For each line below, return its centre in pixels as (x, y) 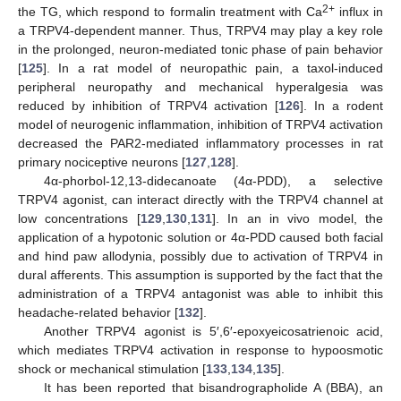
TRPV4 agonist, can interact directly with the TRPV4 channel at (200, 199)
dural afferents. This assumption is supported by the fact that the (200, 274)
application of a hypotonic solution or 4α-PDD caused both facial (200, 237)
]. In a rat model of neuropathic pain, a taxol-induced (213, 68)
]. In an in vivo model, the (297, 218)
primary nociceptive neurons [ (102, 162)
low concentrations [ (79, 218)
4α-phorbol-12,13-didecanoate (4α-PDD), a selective (213, 180)
